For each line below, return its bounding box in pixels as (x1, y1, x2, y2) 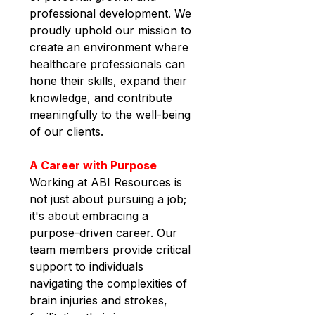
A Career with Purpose (30, 158, 157, 173)
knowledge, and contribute (30, 91, 176, 105)
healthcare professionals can (30, 57, 188, 72)
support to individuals (30, 259, 147, 274)
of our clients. (30, 124, 103, 139)
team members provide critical (30, 243, 194, 257)
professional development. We (30, 6, 195, 21)
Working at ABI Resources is (30, 175, 186, 190)
